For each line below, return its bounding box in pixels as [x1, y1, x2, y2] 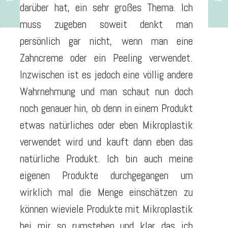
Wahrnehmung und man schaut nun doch [20, 84, 193, 98]
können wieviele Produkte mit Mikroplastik [20, 202, 193, 216]
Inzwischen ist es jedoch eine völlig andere [20, 67, 193, 81]
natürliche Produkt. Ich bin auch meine [20, 151, 193, 165]
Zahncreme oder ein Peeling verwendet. [20, 50, 193, 65]
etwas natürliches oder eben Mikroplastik [20, 118, 193, 132]
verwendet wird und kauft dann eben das [20, 134, 193, 149]
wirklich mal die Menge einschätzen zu [20, 185, 193, 199]
